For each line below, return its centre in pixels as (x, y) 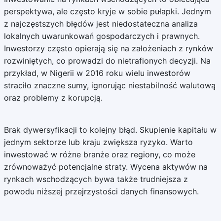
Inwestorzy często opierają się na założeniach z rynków (108, 48)
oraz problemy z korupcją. (53, 98)
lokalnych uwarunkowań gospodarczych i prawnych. (102, 36)
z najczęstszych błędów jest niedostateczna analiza (101, 24)
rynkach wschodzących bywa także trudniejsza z (96, 179)
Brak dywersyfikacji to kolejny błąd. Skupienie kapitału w (110, 130)
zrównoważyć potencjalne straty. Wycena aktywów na (106, 167)
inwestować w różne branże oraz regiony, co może (99, 154)
